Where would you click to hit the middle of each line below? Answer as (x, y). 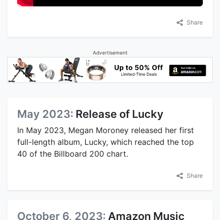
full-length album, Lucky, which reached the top (106, 142)
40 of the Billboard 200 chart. (73, 153)
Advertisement (110, 52)
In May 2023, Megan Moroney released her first (106, 130)
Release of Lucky (120, 114)
